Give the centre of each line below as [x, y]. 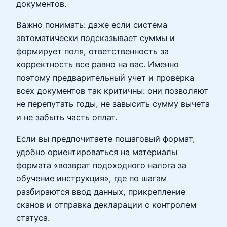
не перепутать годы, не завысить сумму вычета [113, 104]
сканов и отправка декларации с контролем [106, 204]
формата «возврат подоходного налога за [101, 165]
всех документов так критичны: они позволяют [112, 91]
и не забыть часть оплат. [67, 117]
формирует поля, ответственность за [92, 51]
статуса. [33, 218]
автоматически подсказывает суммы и [96, 38]
